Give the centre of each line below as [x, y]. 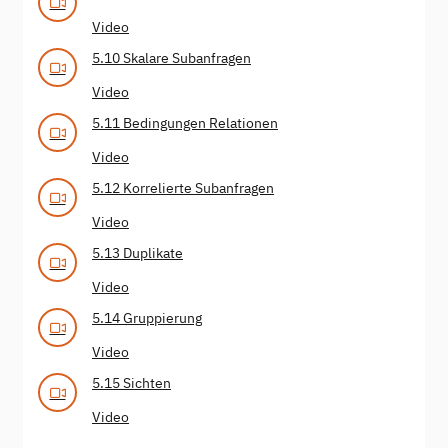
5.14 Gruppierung [147, 317]
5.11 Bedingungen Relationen [185, 122]
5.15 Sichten [131, 382]
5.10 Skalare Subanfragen [171, 57]
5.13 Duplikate [137, 252]
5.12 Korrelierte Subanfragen [183, 187]
